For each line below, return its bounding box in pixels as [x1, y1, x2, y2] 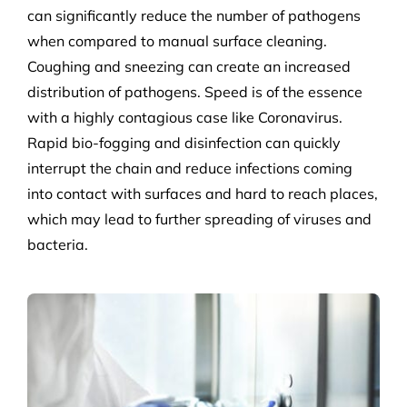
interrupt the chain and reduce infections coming [26, 159, 352, 178]
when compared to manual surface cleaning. [26, 32, 327, 51]
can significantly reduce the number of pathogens [26, 6, 361, 25]
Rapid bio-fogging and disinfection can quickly [26, 134, 341, 153]
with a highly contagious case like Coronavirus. [26, 108, 342, 127]
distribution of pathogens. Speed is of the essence [26, 83, 362, 102]
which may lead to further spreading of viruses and [26, 210, 372, 229]
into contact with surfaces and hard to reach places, [26, 184, 378, 203]
